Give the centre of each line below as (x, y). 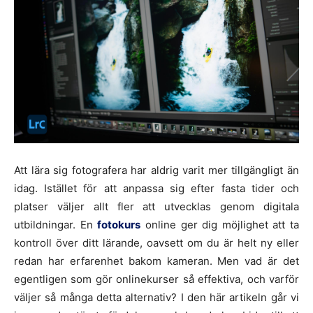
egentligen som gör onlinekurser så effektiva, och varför (156, 279)
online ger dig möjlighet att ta (220, 224)
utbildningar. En (56, 224)
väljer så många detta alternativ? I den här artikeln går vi (156, 297)
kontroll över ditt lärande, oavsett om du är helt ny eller (156, 242)
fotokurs (119, 224)
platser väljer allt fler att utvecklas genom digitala (156, 206)
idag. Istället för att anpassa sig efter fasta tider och (156, 188)
